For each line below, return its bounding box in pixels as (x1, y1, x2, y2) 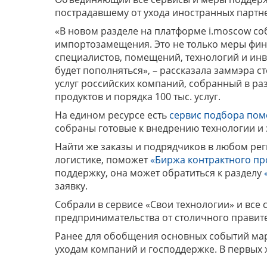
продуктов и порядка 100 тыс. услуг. (55, 90, 221, 103)
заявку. (55, 179, 88, 193)
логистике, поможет (55, 153, 150, 166)
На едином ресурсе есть (55, 108, 169, 122)
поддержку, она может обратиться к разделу (55, 166, 264, 179)
